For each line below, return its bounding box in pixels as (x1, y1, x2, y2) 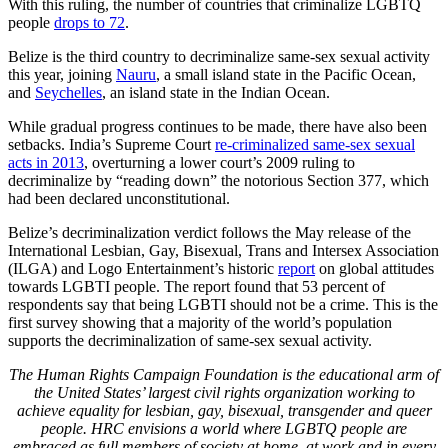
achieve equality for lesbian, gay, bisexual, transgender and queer (16, 401, 432, 419)
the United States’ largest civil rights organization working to (33, 383, 415, 401)
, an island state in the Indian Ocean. (102, 83, 330, 101)
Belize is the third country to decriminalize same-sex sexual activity (8, 47, 430, 65)
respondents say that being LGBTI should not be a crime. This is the (8, 295, 438, 313)
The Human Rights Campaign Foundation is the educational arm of (9, 365, 439, 383)
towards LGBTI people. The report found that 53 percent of (8, 277, 385, 295)
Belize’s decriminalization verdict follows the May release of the (8, 223, 411, 241)
